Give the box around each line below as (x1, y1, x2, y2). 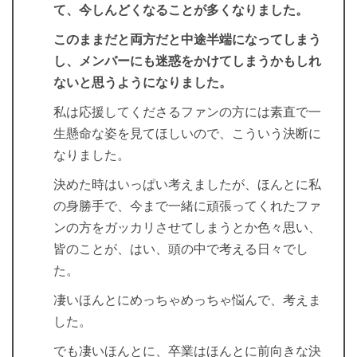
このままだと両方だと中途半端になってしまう (53, 33, 321, 47)
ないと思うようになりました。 (53, 76, 232, 90)
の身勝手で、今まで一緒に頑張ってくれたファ (53, 199, 321, 214)
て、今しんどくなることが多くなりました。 (53, 3, 308, 18)
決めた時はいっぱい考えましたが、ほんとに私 (53, 178, 321, 192)
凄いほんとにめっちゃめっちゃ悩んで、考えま (53, 293, 321, 308)
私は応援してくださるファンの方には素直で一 (53, 105, 321, 120)
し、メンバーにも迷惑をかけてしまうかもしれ (53, 54, 321, 69)
